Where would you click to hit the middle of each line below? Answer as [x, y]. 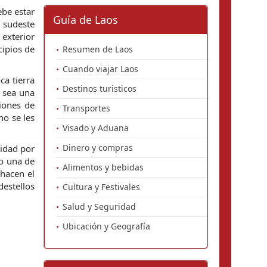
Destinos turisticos [100, 89]
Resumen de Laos [98, 49]
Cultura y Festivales [101, 187]
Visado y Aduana [96, 128]
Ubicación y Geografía [106, 226]
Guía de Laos [86, 20]
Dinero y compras [98, 148]
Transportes [86, 108]
